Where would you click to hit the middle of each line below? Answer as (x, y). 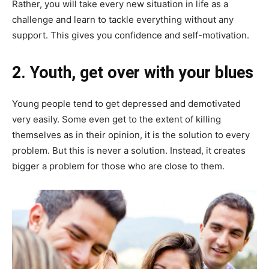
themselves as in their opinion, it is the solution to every (131, 135)
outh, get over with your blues (146, 73)
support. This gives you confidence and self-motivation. (131, 35)
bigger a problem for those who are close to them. (118, 166)
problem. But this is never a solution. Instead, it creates (129, 151)
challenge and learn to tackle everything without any (123, 20)
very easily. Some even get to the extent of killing (116, 119)
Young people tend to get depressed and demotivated (126, 104)
